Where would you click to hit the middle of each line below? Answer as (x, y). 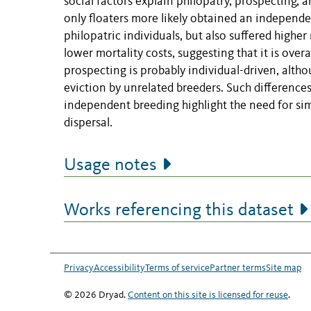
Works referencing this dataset (179, 211)
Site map (284, 268)
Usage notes (110, 166)
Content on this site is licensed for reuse (208, 295)
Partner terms (238, 268)
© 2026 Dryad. (96, 295)
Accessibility (119, 268)
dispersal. (88, 124)
